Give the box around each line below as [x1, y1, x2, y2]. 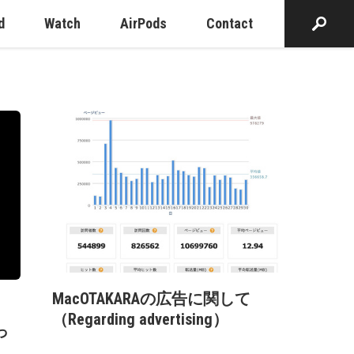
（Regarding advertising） [52, 309, 228, 329]
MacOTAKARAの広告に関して [52, 288, 250, 308]
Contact [206, 15, 253, 32]
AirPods [120, 15, 167, 32]
